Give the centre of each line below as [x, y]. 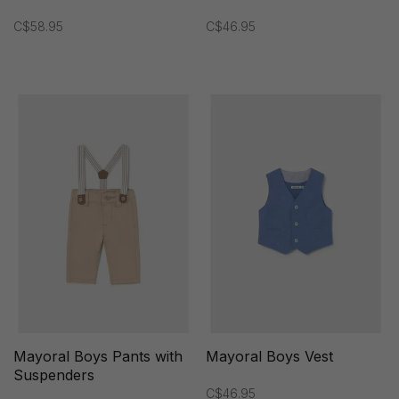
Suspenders [54, 375]
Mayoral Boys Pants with [98, 356]
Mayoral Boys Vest [269, 356]
